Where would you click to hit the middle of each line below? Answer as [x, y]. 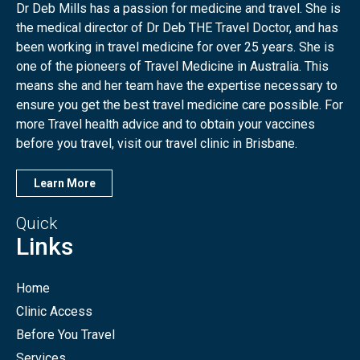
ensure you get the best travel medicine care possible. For [180, 105]
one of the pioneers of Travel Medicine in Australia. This [172, 67]
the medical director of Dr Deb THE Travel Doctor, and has [177, 28]
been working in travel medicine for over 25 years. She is [175, 47]
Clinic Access [54, 312]
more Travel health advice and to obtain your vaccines [166, 125]
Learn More [64, 184]
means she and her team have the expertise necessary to [177, 86]
